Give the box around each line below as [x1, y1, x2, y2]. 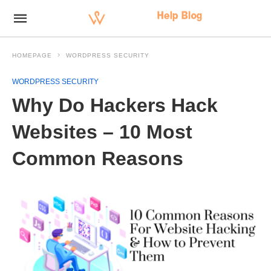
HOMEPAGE [12, 52, 52, 59]
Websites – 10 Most [12, 121, 192, 143]
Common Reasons [12, 148, 183, 169]
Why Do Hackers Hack [12, 94, 218, 116]
